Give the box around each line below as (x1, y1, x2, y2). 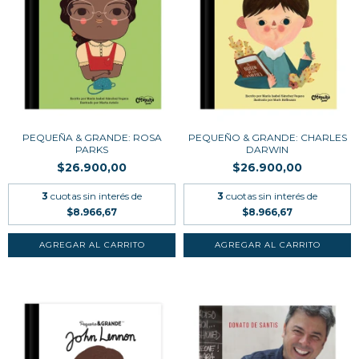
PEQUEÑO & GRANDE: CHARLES (188, 131, 347, 144)
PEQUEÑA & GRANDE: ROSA (22, 131, 162, 144)
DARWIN (246, 143, 288, 156)
